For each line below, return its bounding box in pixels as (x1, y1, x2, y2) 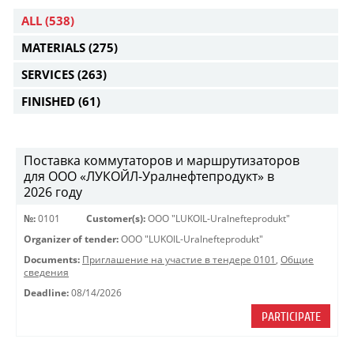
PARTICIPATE (261, 310, 321, 324)
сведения (24, 266, 69, 278)
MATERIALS (21, 40, 88, 55)
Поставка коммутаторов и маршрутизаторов (24, 152, 299, 169)
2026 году (24, 183, 82, 201)
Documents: (24, 254, 80, 265)
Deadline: (24, 287, 69, 299)
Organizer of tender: (24, 233, 119, 245)
